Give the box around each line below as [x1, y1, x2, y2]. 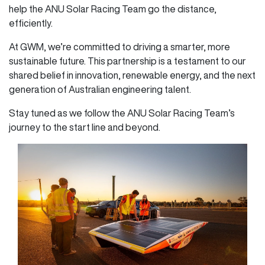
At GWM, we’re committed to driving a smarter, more [9, 41, 230, 51]
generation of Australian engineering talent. [9, 84, 191, 94]
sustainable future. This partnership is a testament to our [9, 56, 246, 66]
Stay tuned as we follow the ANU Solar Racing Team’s [9, 108, 235, 118]
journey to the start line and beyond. [9, 122, 160, 132]
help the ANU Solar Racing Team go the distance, [9, 4, 216, 14]
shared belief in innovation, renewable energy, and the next [9, 70, 256, 80]
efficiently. [9, 18, 53, 28]
